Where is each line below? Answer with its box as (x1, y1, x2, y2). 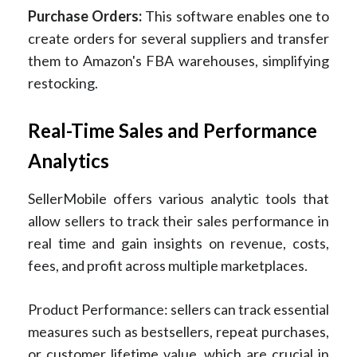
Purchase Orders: (28, 6, 143, 25)
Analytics (28, 148, 109, 172)
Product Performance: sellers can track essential (28, 300, 329, 318)
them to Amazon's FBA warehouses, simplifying (28, 51, 329, 69)
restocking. (28, 73, 98, 92)
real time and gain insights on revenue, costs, (28, 233, 329, 252)
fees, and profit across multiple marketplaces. (28, 256, 308, 274)
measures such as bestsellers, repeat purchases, (28, 322, 329, 340)
